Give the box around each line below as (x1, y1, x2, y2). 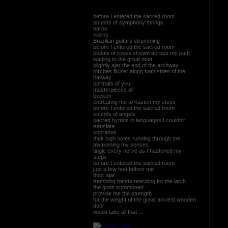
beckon (93, 92, 111, 99)
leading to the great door (93, 55, 154, 62)
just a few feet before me (93, 165, 154, 172)
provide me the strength (93, 190, 152, 196)
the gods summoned (93, 184, 144, 190)
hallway (93, 74, 111, 80)
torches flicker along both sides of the (93, 68, 185, 74)
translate (93, 123, 115, 129)
